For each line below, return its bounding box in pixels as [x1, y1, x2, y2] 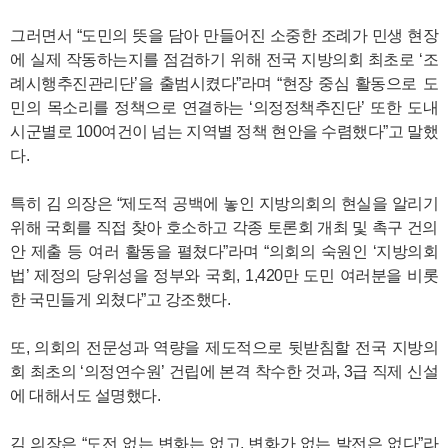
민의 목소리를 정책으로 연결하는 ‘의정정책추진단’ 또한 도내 [10, 99, 438, 116]
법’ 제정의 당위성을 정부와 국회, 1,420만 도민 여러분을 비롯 [10, 267, 438, 284]
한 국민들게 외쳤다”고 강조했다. [10, 291, 230, 308]
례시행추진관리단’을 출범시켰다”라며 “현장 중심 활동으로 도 [10, 75, 438, 92]
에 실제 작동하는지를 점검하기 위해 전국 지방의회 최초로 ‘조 [10, 51, 438, 68]
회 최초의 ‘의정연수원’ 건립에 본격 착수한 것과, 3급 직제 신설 [10, 363, 438, 380]
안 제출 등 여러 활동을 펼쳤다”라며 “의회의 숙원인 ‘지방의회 [10, 243, 438, 260]
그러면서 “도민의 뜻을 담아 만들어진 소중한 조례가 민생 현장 [10, 27, 438, 44]
